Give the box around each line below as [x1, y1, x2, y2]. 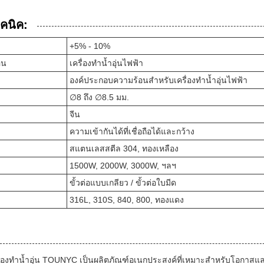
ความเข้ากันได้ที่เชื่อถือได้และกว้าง [70, 126, 194, 136]
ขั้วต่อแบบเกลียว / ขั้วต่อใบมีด [70, 177, 176, 187]
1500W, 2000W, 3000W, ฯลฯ [70, 160, 176, 170]
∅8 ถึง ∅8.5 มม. [70, 92, 129, 102]
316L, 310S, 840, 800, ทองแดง [70, 194, 184, 204]
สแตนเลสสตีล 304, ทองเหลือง [70, 143, 179, 153]
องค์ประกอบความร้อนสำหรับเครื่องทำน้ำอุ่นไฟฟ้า [70, 75, 247, 85]
